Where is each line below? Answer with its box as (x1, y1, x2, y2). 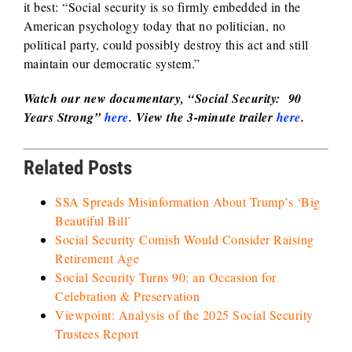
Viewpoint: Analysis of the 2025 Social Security (55, 306, 313, 323)
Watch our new (23, 89, 110, 107)
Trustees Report (55, 324, 139, 342)
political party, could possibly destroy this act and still (23, 35, 309, 53)
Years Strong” (23, 108, 104, 126)
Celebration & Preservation (55, 287, 200, 304)
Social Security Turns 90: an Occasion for (55, 268, 277, 285)
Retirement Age (55, 249, 139, 266)
